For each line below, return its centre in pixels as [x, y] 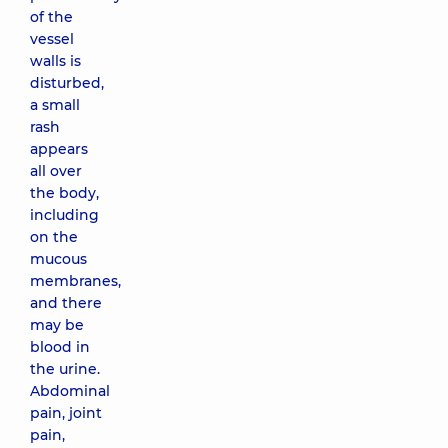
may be [57, 325]
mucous [58, 259]
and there [66, 303]
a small [55, 105]
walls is [55, 61]
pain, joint [66, 413]
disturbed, [67, 83]
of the [51, 17]
